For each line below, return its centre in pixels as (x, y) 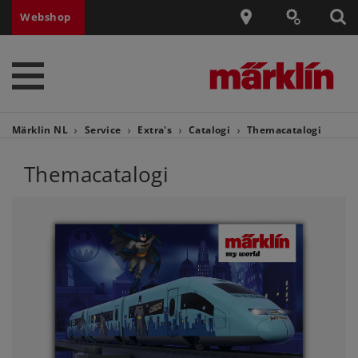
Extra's (156, 129)
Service (104, 129)
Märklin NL (42, 129)
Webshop (46, 17)
